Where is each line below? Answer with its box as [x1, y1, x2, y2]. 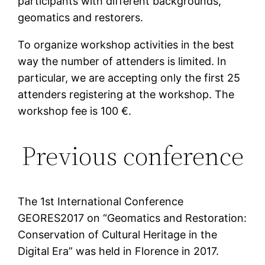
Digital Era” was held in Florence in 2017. [18, 244, 219, 257]
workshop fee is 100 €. [18, 104, 132, 117]
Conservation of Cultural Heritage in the [18, 228, 218, 241]
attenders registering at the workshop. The [18, 88, 235, 101]
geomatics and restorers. [18, 11, 144, 24]
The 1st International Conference [18, 195, 184, 208]
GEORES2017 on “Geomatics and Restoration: [18, 211, 247, 224]
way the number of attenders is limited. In [18, 54, 227, 67]
